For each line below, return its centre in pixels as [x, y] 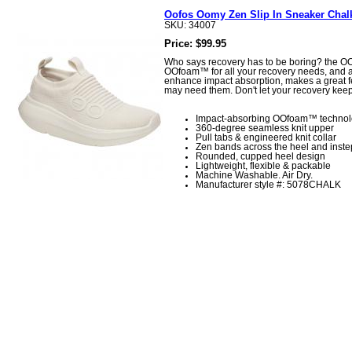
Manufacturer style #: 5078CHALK [268, 184]
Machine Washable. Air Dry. [254, 175]
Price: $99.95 [195, 44]
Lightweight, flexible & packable [263, 165]
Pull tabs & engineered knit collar [266, 137]
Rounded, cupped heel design [260, 156]
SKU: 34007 [190, 25]
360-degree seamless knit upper [265, 128]
